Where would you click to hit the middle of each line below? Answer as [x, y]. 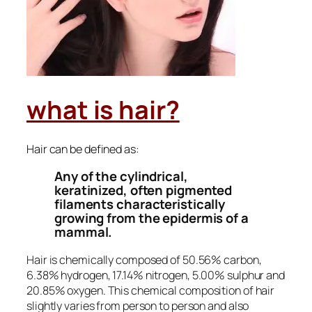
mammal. [84, 232]
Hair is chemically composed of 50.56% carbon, [144, 259]
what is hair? [103, 110]
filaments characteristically [140, 204]
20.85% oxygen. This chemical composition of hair [151, 290]
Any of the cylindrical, [121, 177]
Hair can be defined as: [83, 149]
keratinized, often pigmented [143, 190]
